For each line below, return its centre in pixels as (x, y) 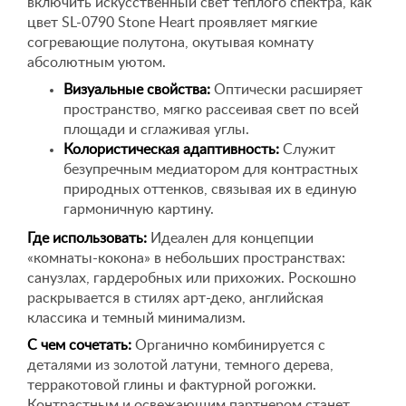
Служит (307, 150)
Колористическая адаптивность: (171, 150)
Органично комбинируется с (228, 345)
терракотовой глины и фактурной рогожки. (172, 385)
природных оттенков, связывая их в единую (210, 189)
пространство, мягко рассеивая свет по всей (211, 110)
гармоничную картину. (139, 209)
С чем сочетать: (79, 345)
